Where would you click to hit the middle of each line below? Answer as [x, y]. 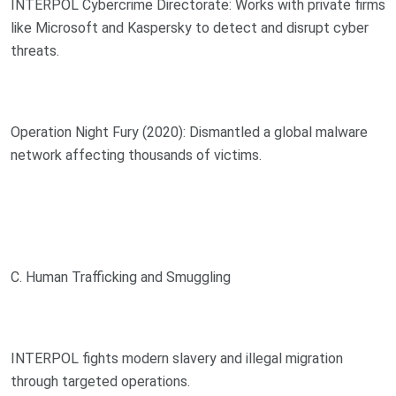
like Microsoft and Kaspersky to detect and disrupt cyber [190, 27]
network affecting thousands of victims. [136, 155]
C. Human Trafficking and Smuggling [121, 277]
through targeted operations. [100, 381]
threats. [35, 50]
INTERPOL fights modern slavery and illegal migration [177, 358]
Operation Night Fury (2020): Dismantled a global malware [189, 132]
